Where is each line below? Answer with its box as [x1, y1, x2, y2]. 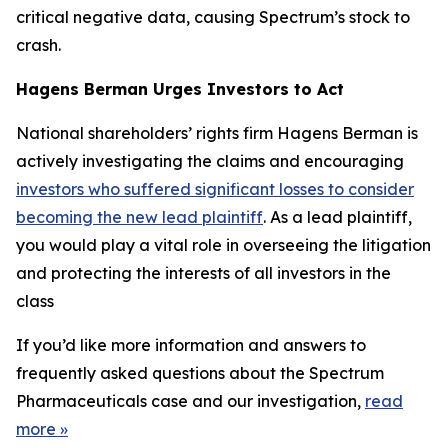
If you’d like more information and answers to [16, 335, 366, 355]
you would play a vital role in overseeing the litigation [16, 235, 431, 255]
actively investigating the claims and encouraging [16, 151, 404, 171]
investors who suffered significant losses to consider [16, 179, 414, 199]
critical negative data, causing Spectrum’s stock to [16, 7, 410, 27]
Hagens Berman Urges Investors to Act [16, 79, 344, 99]
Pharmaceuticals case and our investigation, [16, 391, 365, 411]
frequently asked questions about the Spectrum [16, 363, 384, 383]
